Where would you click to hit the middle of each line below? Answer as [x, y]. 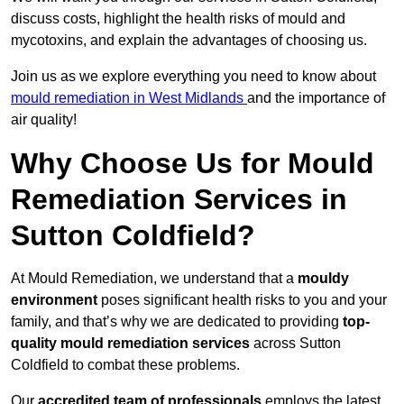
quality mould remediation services [130, 344]
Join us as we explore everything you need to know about [193, 77]
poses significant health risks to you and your [242, 300]
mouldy [323, 279]
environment [54, 300]
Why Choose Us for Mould [193, 164]
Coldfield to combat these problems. [125, 365]
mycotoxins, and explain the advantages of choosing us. [189, 41]
